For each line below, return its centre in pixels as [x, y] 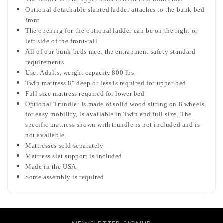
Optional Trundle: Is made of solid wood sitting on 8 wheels [115, 104]
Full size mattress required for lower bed [85, 94]
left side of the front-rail [61, 41]
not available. [46, 135]
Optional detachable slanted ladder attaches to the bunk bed [115, 10]
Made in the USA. [52, 167]
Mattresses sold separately [64, 146]
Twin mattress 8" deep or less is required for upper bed [106, 83]
